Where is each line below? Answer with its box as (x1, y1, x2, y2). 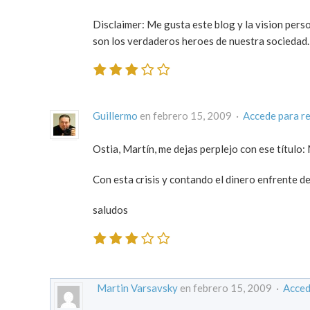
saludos (93, 203, 128, 216)
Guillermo (93, 109, 138, 122)
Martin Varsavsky (97, 282, 178, 295)
